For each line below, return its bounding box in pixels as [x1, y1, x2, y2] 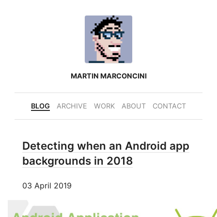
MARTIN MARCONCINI [70, 72, 147, 80]
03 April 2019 [22, 181, 72, 191]
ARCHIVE [57, 102, 87, 110]
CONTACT [153, 102, 186, 110]
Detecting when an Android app [22, 139, 189, 152]
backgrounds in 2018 [22, 154, 133, 167]
